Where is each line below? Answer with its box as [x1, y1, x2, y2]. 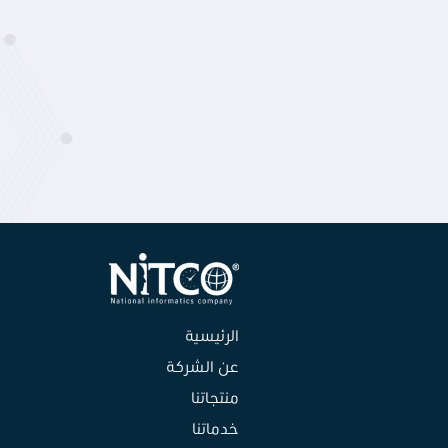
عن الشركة [166, 356, 239, 377]
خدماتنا [192, 418, 239, 439]
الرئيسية [185, 325, 239, 346]
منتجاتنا [191, 387, 239, 408]
